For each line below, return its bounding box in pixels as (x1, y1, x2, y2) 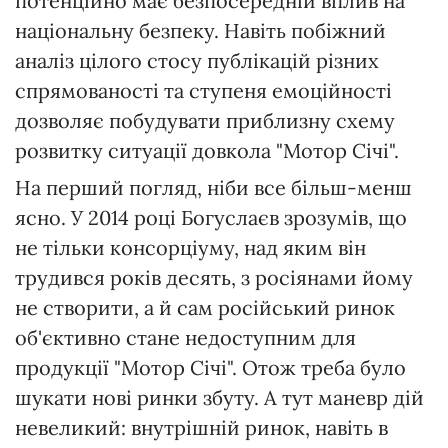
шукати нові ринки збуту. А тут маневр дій (15, 385, 424, 411)
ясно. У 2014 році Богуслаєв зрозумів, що (15, 205, 407, 231)
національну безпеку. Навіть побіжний (15, 18, 386, 44)
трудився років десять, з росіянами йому (15, 265, 413, 291)
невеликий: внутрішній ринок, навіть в (15, 415, 388, 441)
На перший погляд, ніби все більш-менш (15, 175, 412, 201)
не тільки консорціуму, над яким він (15, 235, 366, 261)
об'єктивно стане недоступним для (15, 325, 356, 351)
